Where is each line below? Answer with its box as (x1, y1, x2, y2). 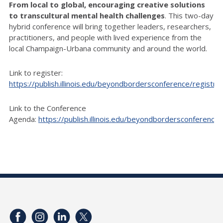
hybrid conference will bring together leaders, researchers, (9, 21, 211, 31)
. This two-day (165, 10, 214, 20)
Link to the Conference (9, 103, 86, 113)
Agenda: (9, 114, 38, 124)
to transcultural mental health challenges (9, 10, 165, 20)
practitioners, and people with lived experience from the (9, 32, 202, 42)
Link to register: (9, 68, 63, 78)
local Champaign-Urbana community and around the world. (9, 43, 209, 53)
